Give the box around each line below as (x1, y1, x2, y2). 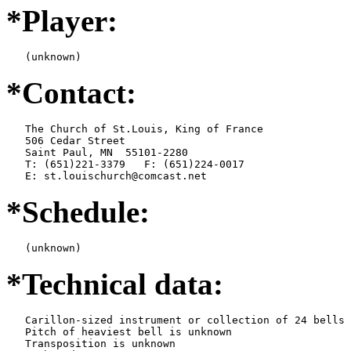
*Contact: (6, 75, 136, 110)
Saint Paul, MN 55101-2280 (6, 146, 188, 158)
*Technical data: (6, 266, 223, 301)
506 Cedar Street (6, 134, 125, 147)
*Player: (6, 3, 118, 38)
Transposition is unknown (6, 337, 175, 349)
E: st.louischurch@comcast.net (6, 169, 207, 182)
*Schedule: (6, 194, 150, 229)
